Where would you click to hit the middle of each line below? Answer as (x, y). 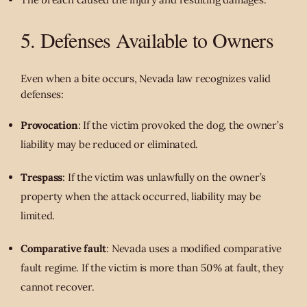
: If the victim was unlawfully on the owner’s (164, 177)
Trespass (42, 177)
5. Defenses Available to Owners (147, 39)
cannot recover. (58, 286)
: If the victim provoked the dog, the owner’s (181, 125)
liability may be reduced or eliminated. (110, 144)
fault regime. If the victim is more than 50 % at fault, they (152, 267)
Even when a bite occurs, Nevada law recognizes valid (146, 78)
